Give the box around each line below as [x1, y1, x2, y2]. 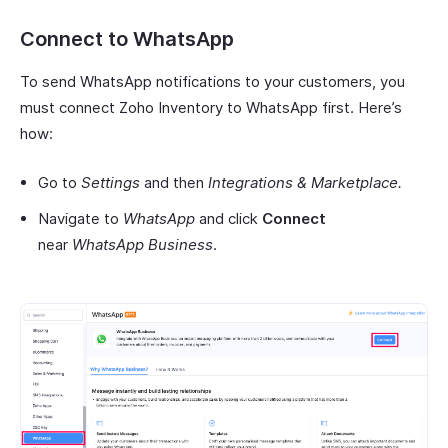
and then [140, 173, 208, 192]
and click [195, 209, 262, 228]
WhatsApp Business [72, 235, 213, 254]
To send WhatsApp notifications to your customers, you [20, 72, 405, 91]
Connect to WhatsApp [20, 27, 234, 51]
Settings [81, 173, 140, 192]
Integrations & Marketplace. [208, 173, 402, 192]
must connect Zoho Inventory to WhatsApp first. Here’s [20, 98, 402, 117]
